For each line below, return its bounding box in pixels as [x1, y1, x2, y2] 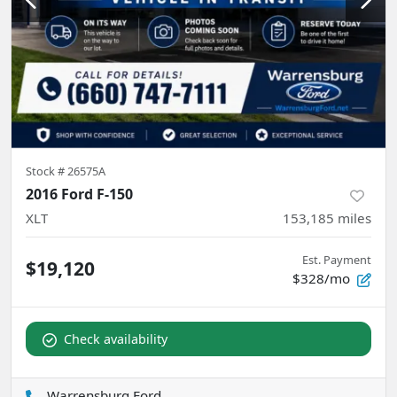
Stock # [26, 163, 67, 180]
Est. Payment [302, 252, 371, 269]
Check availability [64, 331, 167, 348]
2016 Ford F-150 [26, 184, 133, 205]
